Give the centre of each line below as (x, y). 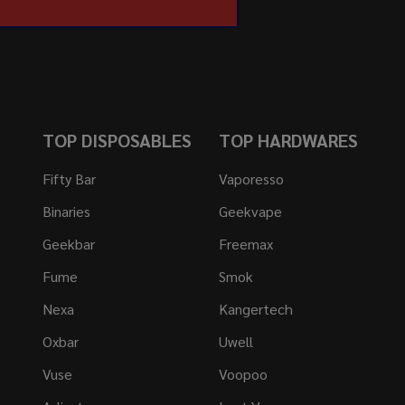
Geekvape (250, 212)
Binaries (67, 212)
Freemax (245, 244)
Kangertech (255, 309)
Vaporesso (251, 179)
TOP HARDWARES (288, 141)
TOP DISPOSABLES (118, 141)
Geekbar (69, 244)
